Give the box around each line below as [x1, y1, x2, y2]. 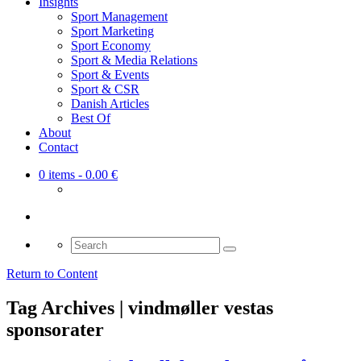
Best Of [71, 111, 110, 126]
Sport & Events [71, 68, 149, 82]
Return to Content [6, 267, 98, 281]
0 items [39, 168, 75, 182]
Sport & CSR [71, 82, 139, 97]
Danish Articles [71, 97, 149, 111]
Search [70, 236, 105, 251]
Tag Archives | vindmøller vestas [6, 297, 273, 319]
